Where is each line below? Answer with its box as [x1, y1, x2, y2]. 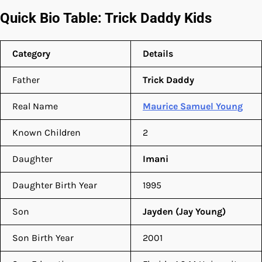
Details [143, 47, 173, 59]
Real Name [12, 100, 58, 112]
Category [12, 47, 50, 59]
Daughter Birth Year [12, 179, 97, 191]
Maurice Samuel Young [143, 100, 243, 112]
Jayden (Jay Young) [143, 205, 226, 217]
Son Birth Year [12, 232, 74, 243]
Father [12, 74, 40, 85]
